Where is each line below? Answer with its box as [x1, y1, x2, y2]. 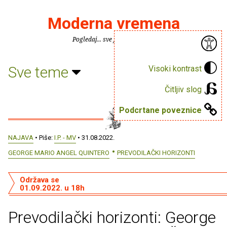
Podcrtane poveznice [119, 105, 202, 115]
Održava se [19, 175, 59, 184]
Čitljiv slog [165, 84, 202, 94]
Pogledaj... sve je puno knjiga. [72, 35, 155, 44]
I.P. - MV [54, 134, 76, 141]
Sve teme [8, 63, 72, 81]
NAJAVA [8, 134, 33, 141]
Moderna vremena [47, 14, 180, 33]
